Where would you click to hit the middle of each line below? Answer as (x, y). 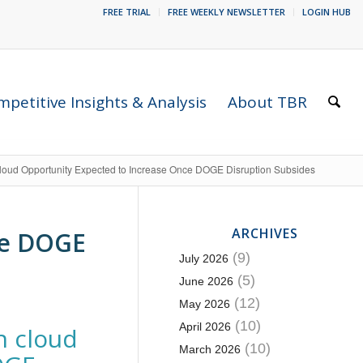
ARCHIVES (265, 233)
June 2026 (206, 281)
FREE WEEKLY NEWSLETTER (226, 12)
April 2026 (205, 327)
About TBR (268, 102)
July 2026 (203, 258)
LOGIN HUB (327, 12)
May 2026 (204, 304)
